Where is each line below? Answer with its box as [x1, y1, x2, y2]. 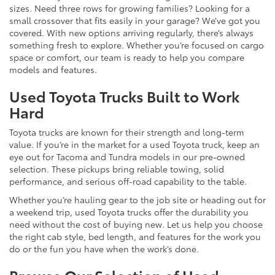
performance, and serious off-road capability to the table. [9, 174, 247, 187]
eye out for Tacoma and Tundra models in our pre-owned [9, 150, 245, 163]
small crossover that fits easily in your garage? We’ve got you [9, 14, 260, 26]
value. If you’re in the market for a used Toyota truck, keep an [9, 137, 260, 150]
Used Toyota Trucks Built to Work [9, 85, 239, 106]
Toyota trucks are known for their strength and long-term [9, 125, 244, 138]
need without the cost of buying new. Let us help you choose [9, 217, 263, 230]
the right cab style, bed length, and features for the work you [9, 230, 261, 242]
